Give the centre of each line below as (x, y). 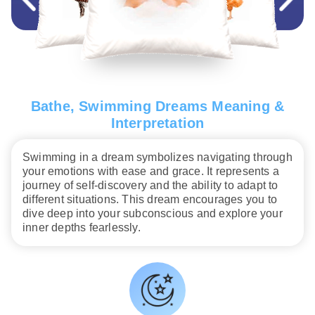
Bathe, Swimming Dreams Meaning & (157, 107)
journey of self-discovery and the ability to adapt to (150, 186)
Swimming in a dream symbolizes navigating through (157, 157)
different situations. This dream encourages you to (150, 200)
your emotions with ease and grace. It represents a (151, 172)
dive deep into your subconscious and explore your (153, 214)
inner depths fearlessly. (82, 228)
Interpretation (157, 123)
